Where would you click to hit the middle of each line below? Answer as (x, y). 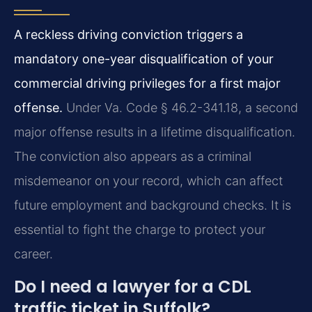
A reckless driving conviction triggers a (128, 34)
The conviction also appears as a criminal (133, 156)
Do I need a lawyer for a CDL (133, 287)
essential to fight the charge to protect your (140, 229)
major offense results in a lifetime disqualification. (155, 132)
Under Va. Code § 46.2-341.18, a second (180, 107)
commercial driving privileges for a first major (147, 83)
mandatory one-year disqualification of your (144, 58)
